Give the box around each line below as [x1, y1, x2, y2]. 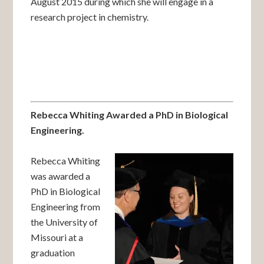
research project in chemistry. [31, 11, 149, 22]
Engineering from [31, 201, 101, 212]
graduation [31, 247, 75, 258]
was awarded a [31, 170, 91, 181]
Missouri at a [31, 232, 84, 243]
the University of [31, 216, 98, 227]
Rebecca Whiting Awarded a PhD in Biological [31, 109, 229, 120]
